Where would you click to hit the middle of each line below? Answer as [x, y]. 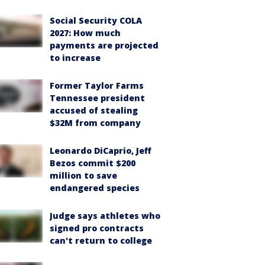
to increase [75, 58]
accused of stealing [94, 110]
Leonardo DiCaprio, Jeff [101, 151]
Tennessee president [97, 98]
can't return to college [101, 240]
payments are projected [104, 45]
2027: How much [85, 33]
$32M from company [95, 123]
